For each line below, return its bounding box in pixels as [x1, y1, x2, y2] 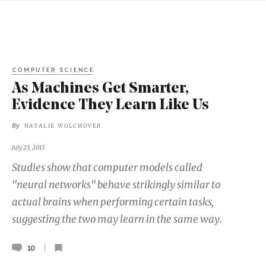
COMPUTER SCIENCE [12, 65, 94, 73]
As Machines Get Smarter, [12, 81, 189, 97]
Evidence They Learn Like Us [12, 98, 209, 113]
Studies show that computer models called [12, 161, 202, 175]
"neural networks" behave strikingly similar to [12, 178, 220, 192]
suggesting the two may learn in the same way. [12, 213, 222, 226]
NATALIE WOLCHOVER [24, 122, 102, 129]
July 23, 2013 [12, 143, 45, 151]
